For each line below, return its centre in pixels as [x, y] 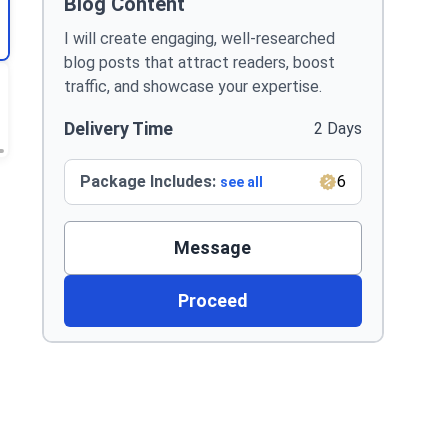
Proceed [212, 300]
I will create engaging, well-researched [199, 38]
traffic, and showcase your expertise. [192, 86]
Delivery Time [118, 128]
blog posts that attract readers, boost [199, 62]
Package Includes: [149, 181]
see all [241, 182]
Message [213, 247]
